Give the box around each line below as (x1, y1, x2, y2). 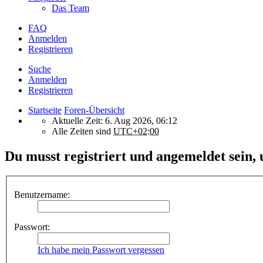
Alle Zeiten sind (52, 126, 113, 136)
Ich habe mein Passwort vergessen (38, 245, 164, 255)
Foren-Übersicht (64, 104, 124, 115)
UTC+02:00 (113, 126, 159, 136)
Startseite (28, 104, 62, 115)
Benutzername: (14, 190, 70, 200)
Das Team (52, 2, 89, 13)
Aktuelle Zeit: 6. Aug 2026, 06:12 (52, 115, 177, 126)
